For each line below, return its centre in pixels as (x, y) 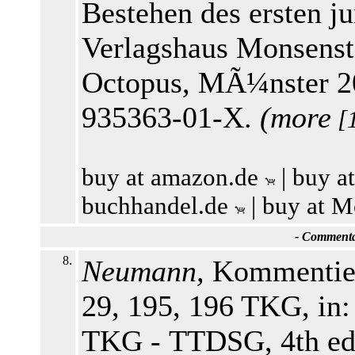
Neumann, (143, 271)
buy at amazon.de (173, 177)
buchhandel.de (158, 205)
